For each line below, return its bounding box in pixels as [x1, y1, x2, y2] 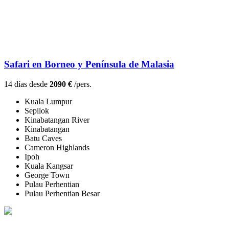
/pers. [72, 80, 91, 89]
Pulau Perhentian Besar [25, 189, 100, 198]
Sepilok [25, 106, 49, 116]
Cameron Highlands [25, 143, 89, 152]
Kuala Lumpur [25, 97, 72, 106]
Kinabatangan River [25, 116, 89, 125]
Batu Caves [25, 134, 62, 143]
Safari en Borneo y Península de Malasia [4, 59, 174, 70]
